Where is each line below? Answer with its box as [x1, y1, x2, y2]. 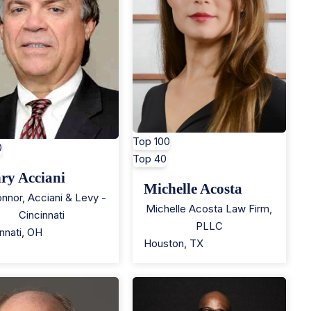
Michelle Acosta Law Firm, [146, 202, 273, 216]
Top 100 [132, 135, 170, 149]
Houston [143, 237, 184, 251]
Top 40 [132, 152, 167, 166]
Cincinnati [18, 208, 65, 221]
